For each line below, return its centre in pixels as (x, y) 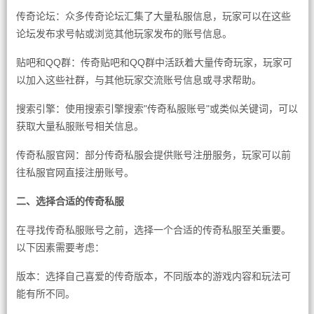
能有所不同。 (45, 294)
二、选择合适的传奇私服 (70, 201)
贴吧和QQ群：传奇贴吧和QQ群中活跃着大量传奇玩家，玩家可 (154, 62)
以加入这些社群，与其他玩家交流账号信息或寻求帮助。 (138, 80)
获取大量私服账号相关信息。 (80, 126)
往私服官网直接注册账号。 (75, 172)
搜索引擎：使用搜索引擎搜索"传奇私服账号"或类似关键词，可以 (157, 109)
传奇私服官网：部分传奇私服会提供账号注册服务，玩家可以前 (153, 155)
